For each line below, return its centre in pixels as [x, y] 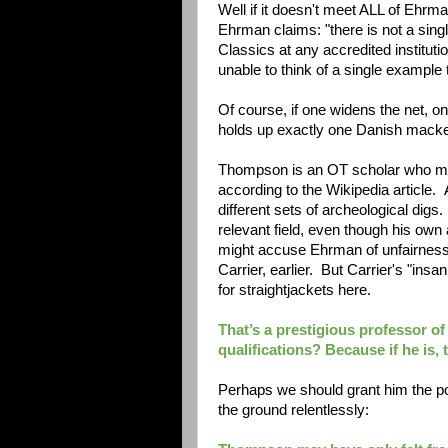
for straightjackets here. [296, 290]
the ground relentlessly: [293, 410]
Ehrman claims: [269, 30]
